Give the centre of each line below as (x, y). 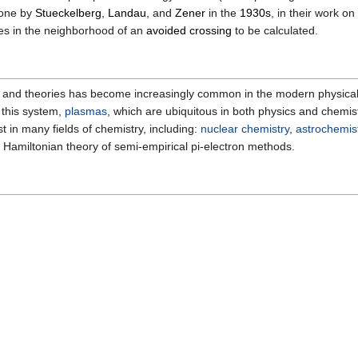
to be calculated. (275, 31)
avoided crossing (189, 31)
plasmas (86, 111)
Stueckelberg (68, 13)
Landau (127, 13)
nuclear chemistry (245, 129)
